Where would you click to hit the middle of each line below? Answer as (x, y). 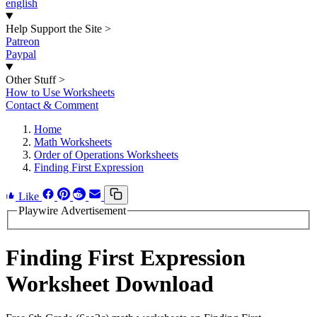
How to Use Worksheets (60, 92)
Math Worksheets (73, 142)
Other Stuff (31, 80)
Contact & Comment (52, 105)
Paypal (21, 54)
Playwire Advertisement (72, 211)
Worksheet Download (110, 284)
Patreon (23, 41)
